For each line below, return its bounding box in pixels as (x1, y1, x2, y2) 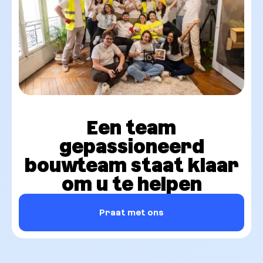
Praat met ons (99, 207, 164, 217)
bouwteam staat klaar (24, 154, 239, 177)
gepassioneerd (59, 136, 204, 158)
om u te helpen (61, 173, 202, 195)
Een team (87, 117, 176, 139)
